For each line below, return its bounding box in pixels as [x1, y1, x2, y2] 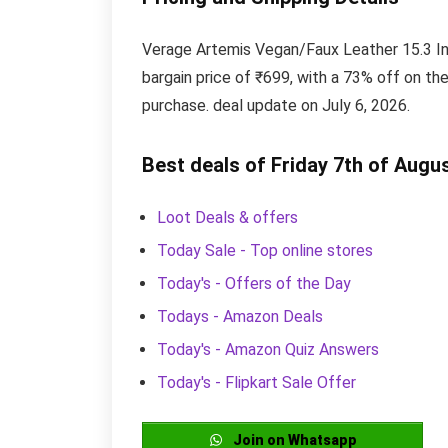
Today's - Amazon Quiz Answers [157, 339, 379, 359]
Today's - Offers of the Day [157, 273, 351, 293]
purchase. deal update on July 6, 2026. [142, 95, 410, 115]
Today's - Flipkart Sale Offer [157, 372, 356, 392]
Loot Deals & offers [157, 207, 298, 227]
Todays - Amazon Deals [157, 306, 323, 326]
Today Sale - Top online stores [157, 240, 373, 260]
